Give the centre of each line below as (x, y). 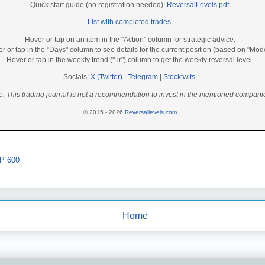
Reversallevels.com (151, 112)
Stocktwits (179, 77)
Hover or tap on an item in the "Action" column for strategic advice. (130, 39)
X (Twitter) (106, 77)
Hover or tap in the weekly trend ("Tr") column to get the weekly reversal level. (130, 59)
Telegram (143, 77)
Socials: (77, 77)
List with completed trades (129, 22)
